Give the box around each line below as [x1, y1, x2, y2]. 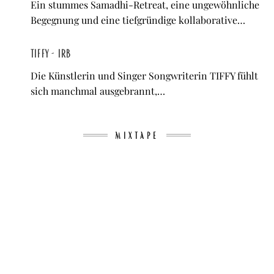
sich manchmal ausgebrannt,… [31, 84, 165, 97]
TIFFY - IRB [31, 47, 71, 60]
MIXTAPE [115, 130, 159, 142]
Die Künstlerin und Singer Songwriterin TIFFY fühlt [31, 68, 258, 82]
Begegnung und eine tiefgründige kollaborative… [31, 13, 245, 26]
